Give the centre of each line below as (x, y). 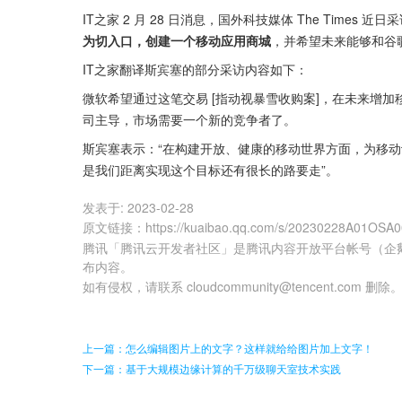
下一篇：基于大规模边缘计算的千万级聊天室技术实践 (212, 368)
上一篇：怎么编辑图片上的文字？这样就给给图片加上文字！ (228, 348)
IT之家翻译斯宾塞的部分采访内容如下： (195, 69)
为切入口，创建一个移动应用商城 (177, 40)
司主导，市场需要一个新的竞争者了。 (189, 119)
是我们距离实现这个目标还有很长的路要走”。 (210, 170)
